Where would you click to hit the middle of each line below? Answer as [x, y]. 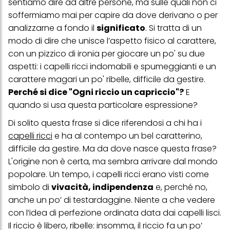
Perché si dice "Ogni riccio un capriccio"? [96, 92]
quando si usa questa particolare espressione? [103, 105]
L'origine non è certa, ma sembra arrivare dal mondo [113, 162]
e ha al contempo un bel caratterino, [127, 136]
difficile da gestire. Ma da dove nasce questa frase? [112, 149]
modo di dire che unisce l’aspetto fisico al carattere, [112, 41]
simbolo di [30, 187]
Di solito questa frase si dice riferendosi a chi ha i [105, 123]
